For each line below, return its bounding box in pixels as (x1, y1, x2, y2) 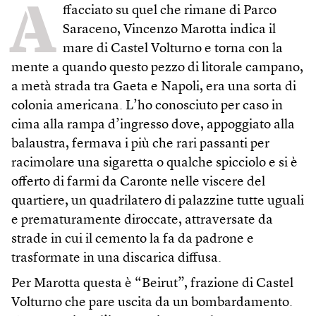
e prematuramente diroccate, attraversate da (11, 214, 273, 228)
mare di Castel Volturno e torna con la (63, 42, 283, 56)
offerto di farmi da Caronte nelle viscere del (11, 176, 265, 190)
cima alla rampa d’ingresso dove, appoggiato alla (11, 119, 295, 133)
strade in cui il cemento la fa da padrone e (11, 233, 254, 247)
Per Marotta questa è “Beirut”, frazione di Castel (11, 277, 293, 291)
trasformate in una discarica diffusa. (11, 252, 221, 266)
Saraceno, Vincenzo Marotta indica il (63, 23, 276, 37)
